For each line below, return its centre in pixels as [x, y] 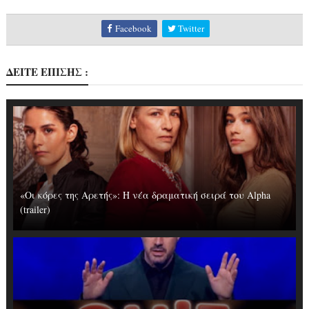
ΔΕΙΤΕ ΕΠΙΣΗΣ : [47, 72]
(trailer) [35, 209]
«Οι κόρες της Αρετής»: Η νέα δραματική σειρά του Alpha [145, 195]
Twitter [190, 28]
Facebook [133, 28]
